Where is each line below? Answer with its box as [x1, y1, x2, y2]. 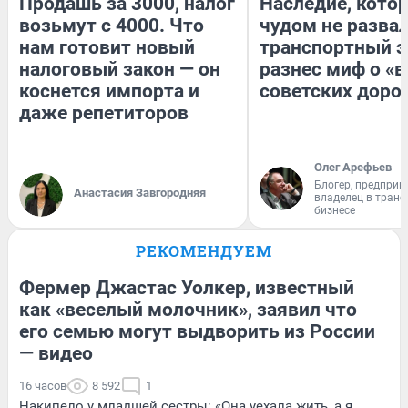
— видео [19, 342, 93, 364]
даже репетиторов [19, 101, 189, 124]
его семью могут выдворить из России [19, 320, 375, 342]
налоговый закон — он [19, 57, 220, 80]
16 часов [19, 378, 66, 393]
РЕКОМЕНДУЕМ [136, 240, 272, 261]
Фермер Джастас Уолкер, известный [19, 276, 354, 299]
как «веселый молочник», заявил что [19, 298, 357, 321]
